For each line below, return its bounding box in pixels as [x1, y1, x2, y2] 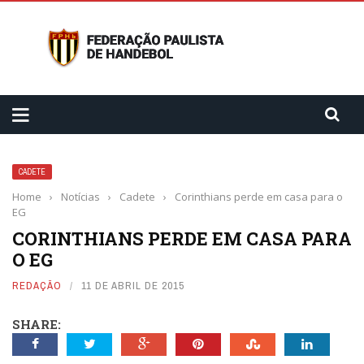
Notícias [61, 189, 100, 204]
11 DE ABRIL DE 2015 [81, 279, 184, 292]
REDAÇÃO [12, 279, 62, 292]
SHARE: [12, 316, 61, 332]
